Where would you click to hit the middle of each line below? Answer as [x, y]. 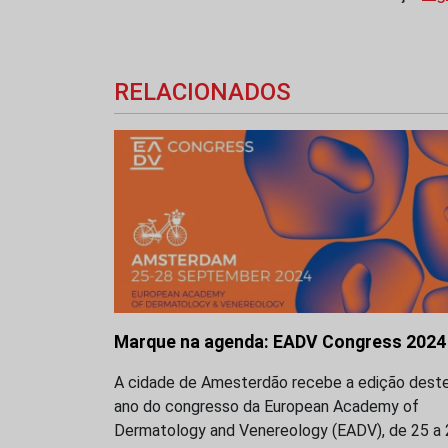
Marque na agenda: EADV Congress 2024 [280, 341]
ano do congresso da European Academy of [266, 406]
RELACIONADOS [202, 91]
